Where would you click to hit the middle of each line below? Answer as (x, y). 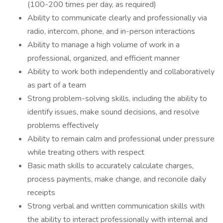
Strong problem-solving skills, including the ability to (117, 99)
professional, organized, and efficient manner (104, 58)
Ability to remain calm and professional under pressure (121, 139)
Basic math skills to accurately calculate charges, (111, 166)
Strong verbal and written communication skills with (116, 206)
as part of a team (57, 85)
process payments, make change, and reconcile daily (117, 179)
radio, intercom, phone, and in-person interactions (111, 31)
